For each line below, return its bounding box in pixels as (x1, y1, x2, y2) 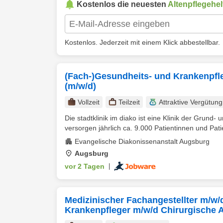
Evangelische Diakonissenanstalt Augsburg (75, 137, 210, 145)
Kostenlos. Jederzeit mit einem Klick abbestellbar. (65, 38, 220, 46)
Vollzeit (78, 98, 100, 106)
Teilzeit (118, 98, 140, 106)
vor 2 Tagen (65, 162, 105, 170)
